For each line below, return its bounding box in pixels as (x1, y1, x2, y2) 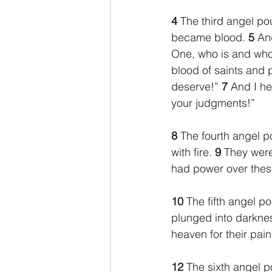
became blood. (171, 30, 248, 44)
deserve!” (171, 80, 222, 93)
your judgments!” (171, 96, 255, 110)
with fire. (171, 145, 215, 159)
